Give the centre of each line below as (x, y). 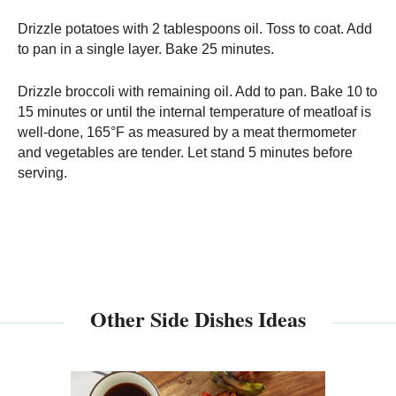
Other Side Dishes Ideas (198, 319)
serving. (42, 173)
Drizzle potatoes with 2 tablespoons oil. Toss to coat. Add (195, 29)
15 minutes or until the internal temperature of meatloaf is (194, 112)
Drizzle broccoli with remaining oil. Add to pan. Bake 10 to (198, 92)
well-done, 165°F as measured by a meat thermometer (187, 133)
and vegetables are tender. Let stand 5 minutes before (185, 153)
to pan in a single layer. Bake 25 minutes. (146, 49)
